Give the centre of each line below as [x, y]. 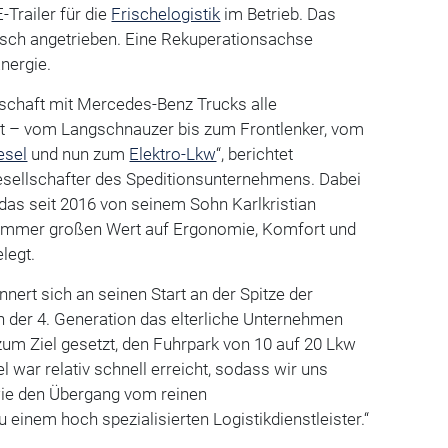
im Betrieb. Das [278, 13]
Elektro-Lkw [173, 153]
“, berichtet [255, 153]
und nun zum [78, 153]
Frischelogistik [166, 13]
